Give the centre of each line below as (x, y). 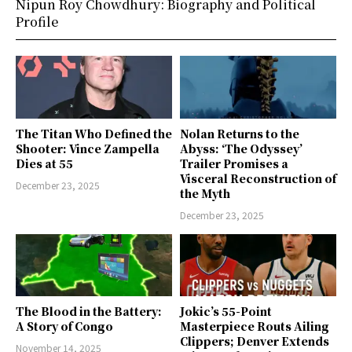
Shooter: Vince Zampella (88, 148)
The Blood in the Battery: (89, 312)
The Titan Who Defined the (94, 133)
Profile (37, 21)
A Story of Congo (64, 326)
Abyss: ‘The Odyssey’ (241, 148)
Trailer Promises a (234, 163)
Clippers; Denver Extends (255, 341)
